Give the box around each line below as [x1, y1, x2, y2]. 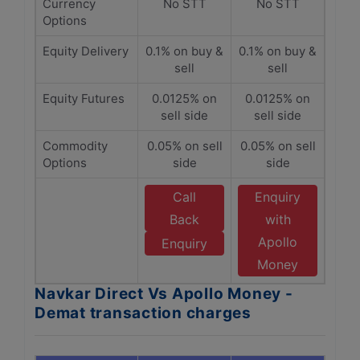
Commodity [43, 138, 108, 153]
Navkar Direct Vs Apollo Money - [35, 284, 293, 303]
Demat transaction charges [35, 304, 252, 322]
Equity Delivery [43, 43, 129, 59]
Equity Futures [43, 91, 125, 106]
